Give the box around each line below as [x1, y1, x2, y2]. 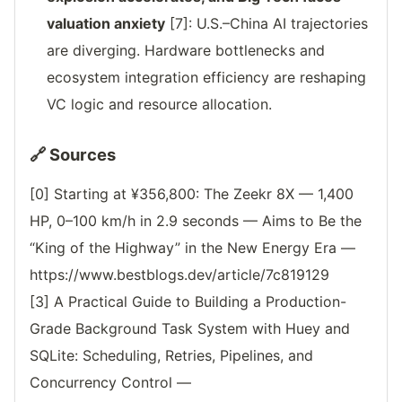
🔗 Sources [30, 144, 116, 165]
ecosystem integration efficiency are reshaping [47, 68, 367, 87]
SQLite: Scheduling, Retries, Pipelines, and [30, 346, 313, 365]
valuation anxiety [47, 14, 166, 33]
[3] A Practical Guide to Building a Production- [30, 293, 346, 311]
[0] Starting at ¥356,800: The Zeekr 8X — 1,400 [30, 185, 354, 204]
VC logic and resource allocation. [47, 95, 273, 114]
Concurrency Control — [30, 373, 191, 392]
